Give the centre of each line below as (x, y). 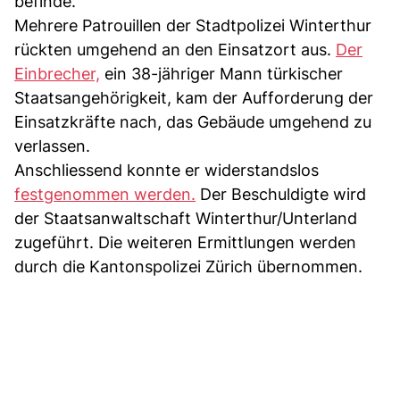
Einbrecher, (57, 73)
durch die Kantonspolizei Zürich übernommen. (188, 266)
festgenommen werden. (105, 194)
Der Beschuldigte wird (281, 194)
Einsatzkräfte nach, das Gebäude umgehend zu (193, 121)
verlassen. (52, 146)
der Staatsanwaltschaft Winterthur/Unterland (186, 218)
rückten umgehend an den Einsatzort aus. (175, 49)
